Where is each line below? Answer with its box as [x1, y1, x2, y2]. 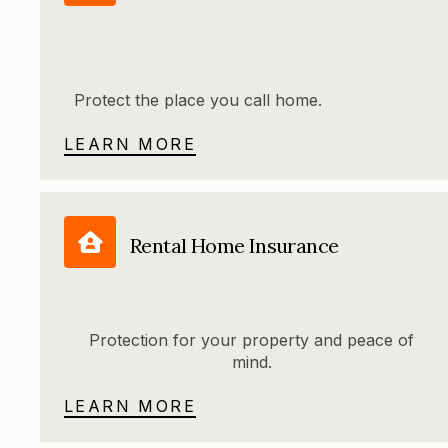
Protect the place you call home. [74, 90, 322, 111]
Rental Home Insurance [130, 232, 339, 258]
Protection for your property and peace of [89, 330, 415, 351]
